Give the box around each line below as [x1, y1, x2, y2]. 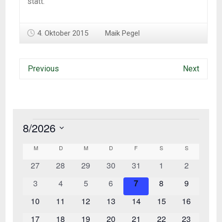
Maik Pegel [105, 28, 140, 38]
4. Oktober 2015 [37, 28, 88, 38]
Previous [28, 63, 59, 73]
